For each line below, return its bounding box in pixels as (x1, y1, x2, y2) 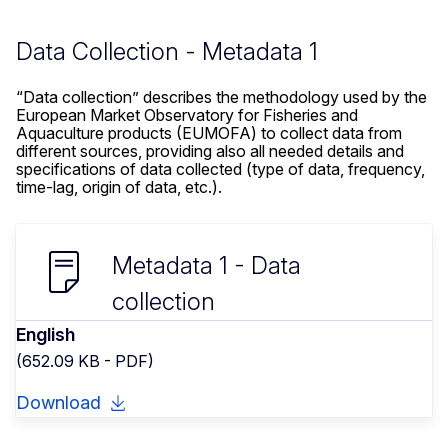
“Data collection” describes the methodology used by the (16, 87, 427, 108)
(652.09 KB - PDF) (16, 351, 154, 372)
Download (16, 392, 101, 414)
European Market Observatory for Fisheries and (16, 105, 358, 126)
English (16, 324, 75, 346)
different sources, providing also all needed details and (16, 141, 404, 162)
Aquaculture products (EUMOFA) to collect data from (16, 123, 402, 144)
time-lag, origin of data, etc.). (16, 177, 222, 198)
